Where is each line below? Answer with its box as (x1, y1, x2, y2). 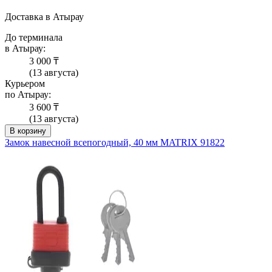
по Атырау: (5, 89, 51, 100)
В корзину (10, 126, 46, 136)
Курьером (5, 78, 45, 89)
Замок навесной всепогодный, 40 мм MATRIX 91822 (5, 137, 225, 148)
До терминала (5, 32, 63, 43)
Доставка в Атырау (5, 12, 84, 22)
